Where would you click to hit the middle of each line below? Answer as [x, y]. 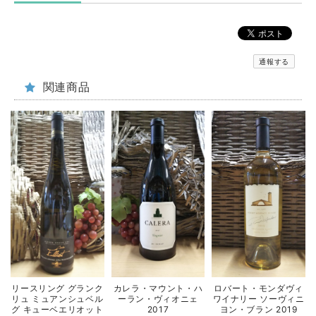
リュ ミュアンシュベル [57, 299]
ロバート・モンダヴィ [259, 288]
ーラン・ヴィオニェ [158, 299]
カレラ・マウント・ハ [158, 288]
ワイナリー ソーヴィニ [259, 299]
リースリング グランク [57, 288]
